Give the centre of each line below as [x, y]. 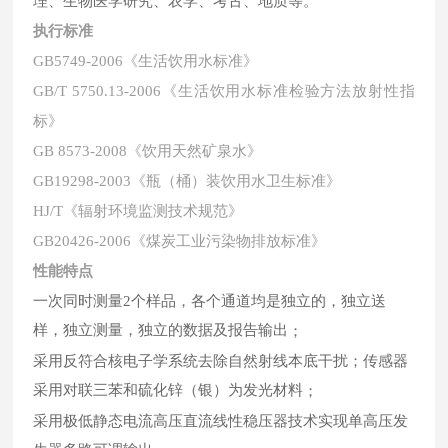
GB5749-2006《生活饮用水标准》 [146, 61]
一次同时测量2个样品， [112, 301]
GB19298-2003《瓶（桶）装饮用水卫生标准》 [187, 181]
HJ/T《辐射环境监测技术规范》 [138, 211]
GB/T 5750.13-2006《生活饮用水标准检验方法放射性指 [224, 91]
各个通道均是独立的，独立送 [289, 301]
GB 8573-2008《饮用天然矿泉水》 [148, 151]
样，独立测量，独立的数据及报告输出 [161, 330]
